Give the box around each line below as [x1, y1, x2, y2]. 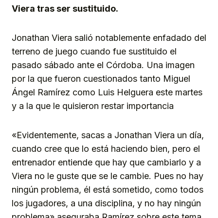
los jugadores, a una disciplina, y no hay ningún [12, 198, 201, 209]
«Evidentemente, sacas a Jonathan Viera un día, [12, 130, 204, 141]
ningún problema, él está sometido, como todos [12, 184, 203, 195]
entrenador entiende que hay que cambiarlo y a [12, 157, 201, 168]
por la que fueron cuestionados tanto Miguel [12, 73, 190, 84]
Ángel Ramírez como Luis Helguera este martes [12, 87, 202, 98]
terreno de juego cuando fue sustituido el [12, 46, 177, 57]
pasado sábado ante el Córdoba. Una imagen [12, 60, 195, 71]
